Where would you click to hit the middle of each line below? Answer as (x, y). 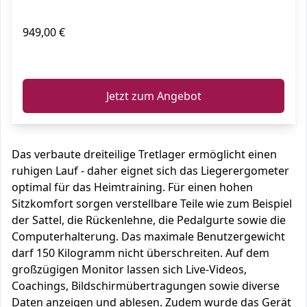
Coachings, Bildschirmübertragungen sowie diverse (146, 286)
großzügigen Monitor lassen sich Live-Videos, (129, 269)
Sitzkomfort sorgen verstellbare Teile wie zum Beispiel (152, 204)
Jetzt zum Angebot (153, 96)
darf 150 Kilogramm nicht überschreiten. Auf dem (140, 253)
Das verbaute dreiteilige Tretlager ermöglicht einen (144, 154)
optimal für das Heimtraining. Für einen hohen (132, 187)
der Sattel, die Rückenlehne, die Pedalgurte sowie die (149, 220)
